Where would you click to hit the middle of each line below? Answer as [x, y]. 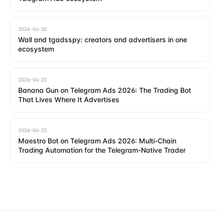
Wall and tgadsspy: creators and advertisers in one [103, 39]
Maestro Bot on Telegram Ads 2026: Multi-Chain [97, 140]
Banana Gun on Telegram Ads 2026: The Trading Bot [105, 90]
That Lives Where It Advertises [69, 99]
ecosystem [36, 49]
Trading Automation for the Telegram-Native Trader [102, 150]
